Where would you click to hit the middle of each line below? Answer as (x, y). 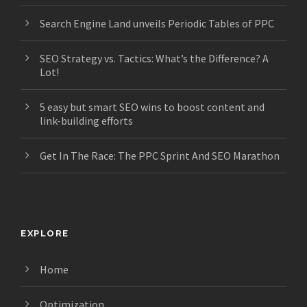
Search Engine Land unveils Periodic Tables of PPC (157, 23)
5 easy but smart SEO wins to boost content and (152, 107)
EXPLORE (45, 233)
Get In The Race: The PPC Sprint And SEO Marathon (160, 155)
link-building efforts (86, 120)
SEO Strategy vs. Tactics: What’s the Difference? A (154, 58)
